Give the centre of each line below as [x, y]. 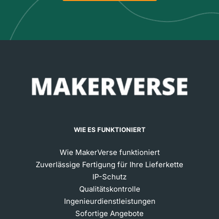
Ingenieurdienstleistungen [109, 201]
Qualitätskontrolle [109, 189]
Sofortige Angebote [109, 213]
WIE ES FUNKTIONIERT [109, 129]
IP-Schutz [109, 176]
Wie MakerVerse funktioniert [109, 152]
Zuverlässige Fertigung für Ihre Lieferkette [109, 164]
